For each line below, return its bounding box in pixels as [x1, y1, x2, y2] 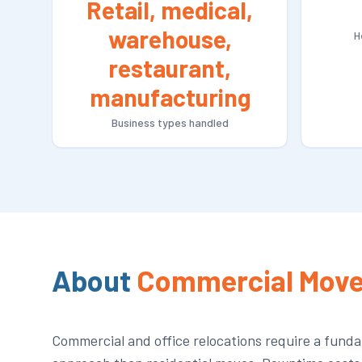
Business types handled [111, 116, 229, 129]
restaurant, [108, 53, 231, 82]
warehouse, [107, 24, 232, 53]
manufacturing [89, 82, 250, 112]
